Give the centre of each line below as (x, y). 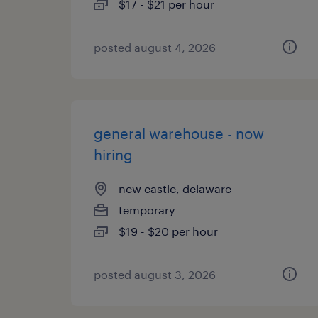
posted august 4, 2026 (155, 47)
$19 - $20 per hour (168, 231)
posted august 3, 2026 (155, 274)
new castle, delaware (175, 188)
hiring (113, 155)
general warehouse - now (179, 133)
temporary (147, 210)
